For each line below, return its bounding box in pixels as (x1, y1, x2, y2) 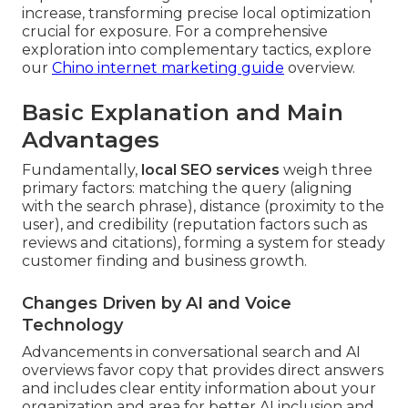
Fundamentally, (22, 161, 141, 179)
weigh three (280, 161, 372, 179)
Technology (22, 315, 123, 336)
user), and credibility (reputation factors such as (22, 216, 367, 234)
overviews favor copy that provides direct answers (22, 362, 383, 380)
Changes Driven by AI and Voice (22, 293, 291, 314)
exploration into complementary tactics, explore (22, 41, 372, 59)
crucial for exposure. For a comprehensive (22, 23, 328, 41)
